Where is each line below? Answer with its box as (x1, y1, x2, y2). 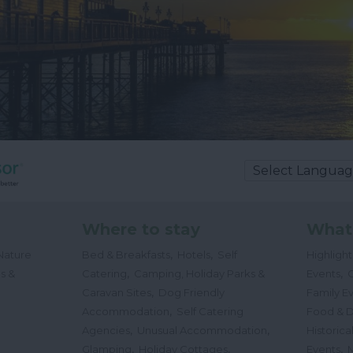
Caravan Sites (81, 286, 151, 299)
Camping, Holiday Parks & (133, 267, 265, 281)
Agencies (81, 324, 130, 337)
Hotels (176, 248, 210, 262)
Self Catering (176, 305, 243, 318)
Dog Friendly (158, 286, 225, 299)
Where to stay (81, 220, 200, 240)
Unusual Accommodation (136, 324, 267, 337)
